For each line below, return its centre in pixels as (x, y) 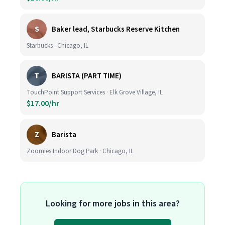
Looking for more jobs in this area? (113, 204)
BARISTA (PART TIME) (87, 76)
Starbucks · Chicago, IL (58, 46)
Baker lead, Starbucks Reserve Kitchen (116, 29)
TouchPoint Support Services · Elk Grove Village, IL (95, 92)
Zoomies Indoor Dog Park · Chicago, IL (80, 151)
